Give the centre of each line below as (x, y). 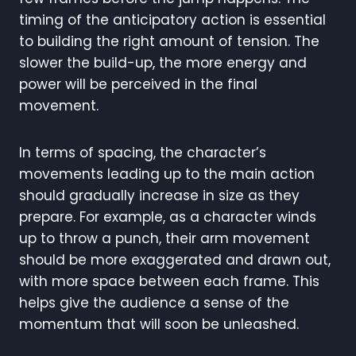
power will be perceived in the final (138, 84)
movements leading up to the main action (167, 174)
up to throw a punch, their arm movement (164, 238)
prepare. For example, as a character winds (168, 217)
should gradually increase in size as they (159, 195)
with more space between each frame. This (169, 281)
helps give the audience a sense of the (154, 302)
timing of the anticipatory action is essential (172, 19)
